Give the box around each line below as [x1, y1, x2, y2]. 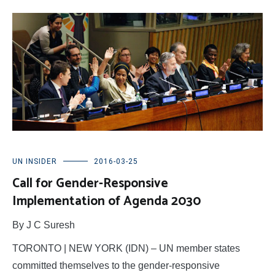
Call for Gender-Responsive [12, 172, 168, 194]
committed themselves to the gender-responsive [12, 260, 220, 271]
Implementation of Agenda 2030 [12, 190, 201, 212]
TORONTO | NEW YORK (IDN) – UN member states [12, 242, 240, 254]
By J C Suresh [12, 219, 75, 230]
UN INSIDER [12, 157, 57, 166]
